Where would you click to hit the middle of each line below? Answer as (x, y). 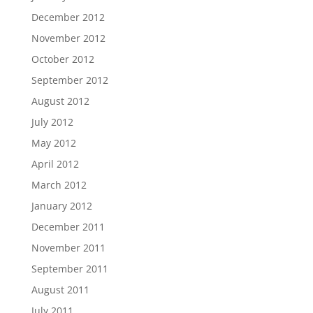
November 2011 (68, 248)
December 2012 (68, 17)
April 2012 (55, 164)
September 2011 (70, 269)
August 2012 (60, 101)
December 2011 (68, 227)
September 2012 (70, 80)
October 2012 (63, 59)
